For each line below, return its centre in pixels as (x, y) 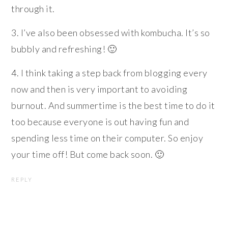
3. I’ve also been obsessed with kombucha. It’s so (111, 32)
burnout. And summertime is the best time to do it (113, 105)
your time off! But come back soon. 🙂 (88, 154)
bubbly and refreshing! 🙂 (64, 49)
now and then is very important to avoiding (99, 89)
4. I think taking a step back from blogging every (109, 73)
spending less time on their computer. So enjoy (107, 138)
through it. (33, 8)
